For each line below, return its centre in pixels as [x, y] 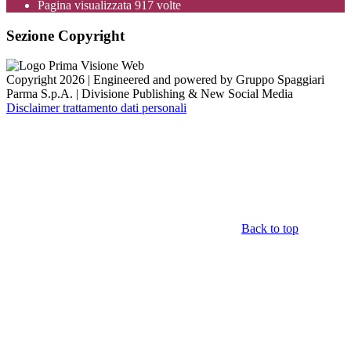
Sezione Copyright [65, 35]
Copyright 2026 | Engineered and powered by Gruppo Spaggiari [165, 80]
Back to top [270, 229]
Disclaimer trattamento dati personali [96, 108]
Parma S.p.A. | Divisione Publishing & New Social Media [150, 94]
